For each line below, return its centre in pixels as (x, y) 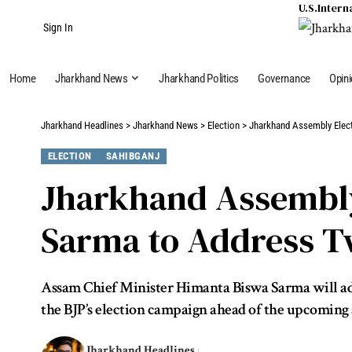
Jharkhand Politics (199, 79)
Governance (284, 79)
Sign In (58, 27)
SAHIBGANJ (133, 156)
